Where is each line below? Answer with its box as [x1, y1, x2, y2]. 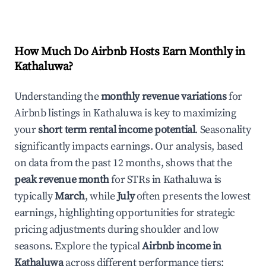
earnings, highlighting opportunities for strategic [14, 206, 236, 220]
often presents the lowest [134, 189, 251, 203]
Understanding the [14, 90, 101, 103]
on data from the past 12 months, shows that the [14, 156, 232, 170]
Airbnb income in [142, 239, 222, 253]
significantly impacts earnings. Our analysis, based [14, 140, 243, 153]
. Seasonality [195, 123, 251, 137]
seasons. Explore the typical [14, 239, 142, 253]
